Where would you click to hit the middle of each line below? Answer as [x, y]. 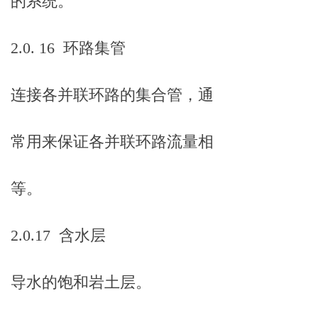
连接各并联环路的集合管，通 [112, 95]
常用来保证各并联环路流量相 [112, 142]
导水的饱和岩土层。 [81, 282]
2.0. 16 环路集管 [68, 48]
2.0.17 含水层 [58, 235]
